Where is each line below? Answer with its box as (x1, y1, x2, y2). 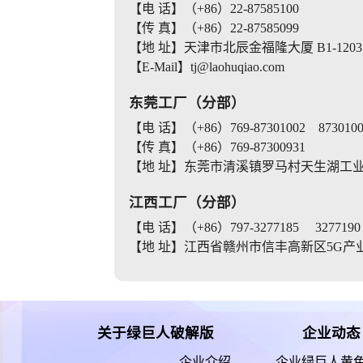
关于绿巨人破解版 (97, 325, 215, 342)
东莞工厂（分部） (128, 94, 246, 111)
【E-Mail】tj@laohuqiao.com (128, 59, 284, 74)
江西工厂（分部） (128, 194, 246, 211)
